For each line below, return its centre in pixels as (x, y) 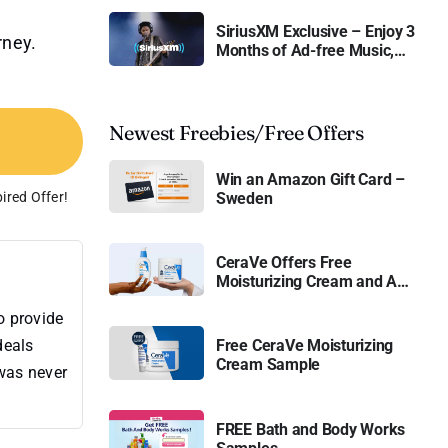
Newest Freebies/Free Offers (236, 132)
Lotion (237, 301)
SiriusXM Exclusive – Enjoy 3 (315, 32)
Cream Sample (268, 365)
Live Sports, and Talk (288, 70)
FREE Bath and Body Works (310, 429)
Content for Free (273, 89)
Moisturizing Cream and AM (313, 282)
